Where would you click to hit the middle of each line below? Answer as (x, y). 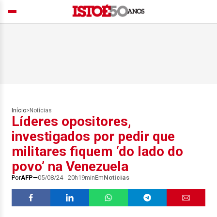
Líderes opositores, (71, 121)
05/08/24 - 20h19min (66, 178)
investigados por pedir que (93, 136)
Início (19, 110)
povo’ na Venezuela (70, 166)
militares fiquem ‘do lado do (97, 151)
